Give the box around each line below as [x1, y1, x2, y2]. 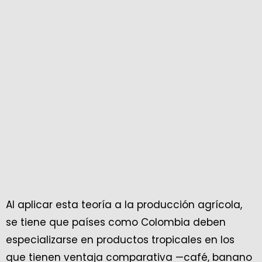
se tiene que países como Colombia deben [6, 215, 226, 230]
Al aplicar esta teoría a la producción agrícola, [6, 198, 242, 212]
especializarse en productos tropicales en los [6, 233, 235, 247]
